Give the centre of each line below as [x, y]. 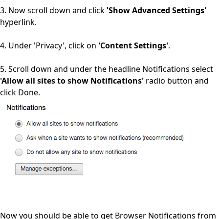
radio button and [176, 80]
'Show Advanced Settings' [156, 10]
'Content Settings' [133, 45]
